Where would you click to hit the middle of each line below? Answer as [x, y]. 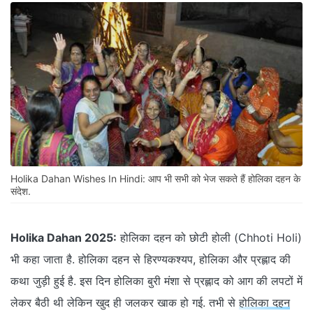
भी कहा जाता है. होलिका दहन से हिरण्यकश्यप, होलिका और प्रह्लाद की [151, 260]
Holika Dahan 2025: [64, 238]
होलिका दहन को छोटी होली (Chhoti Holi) [209, 238]
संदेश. [22, 191]
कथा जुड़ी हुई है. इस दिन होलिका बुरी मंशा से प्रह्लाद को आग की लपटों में [156, 281]
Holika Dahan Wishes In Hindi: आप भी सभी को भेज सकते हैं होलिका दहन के [155, 179]
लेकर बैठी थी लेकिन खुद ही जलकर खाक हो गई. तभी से [125, 303]
